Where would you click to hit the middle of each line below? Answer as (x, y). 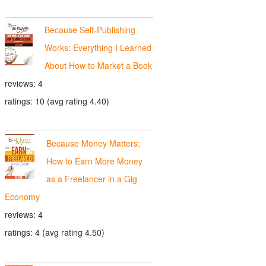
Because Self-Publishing (90, 29)
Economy (22, 196)
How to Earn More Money (94, 161)
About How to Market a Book (98, 65)
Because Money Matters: (93, 143)
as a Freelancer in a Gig (92, 178)
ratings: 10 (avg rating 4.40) (57, 101)
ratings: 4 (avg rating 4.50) (55, 232)
